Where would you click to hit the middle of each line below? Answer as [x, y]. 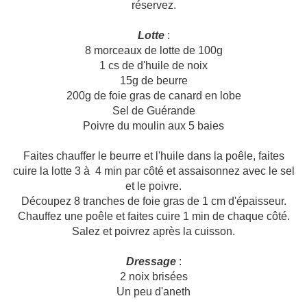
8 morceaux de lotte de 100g [153, 51]
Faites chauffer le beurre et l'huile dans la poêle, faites [153, 156]
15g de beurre [153, 81]
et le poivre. [153, 186]
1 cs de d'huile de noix [153, 66]
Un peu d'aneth [153, 292]
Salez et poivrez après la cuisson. [153, 232]
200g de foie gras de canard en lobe [153, 96]
